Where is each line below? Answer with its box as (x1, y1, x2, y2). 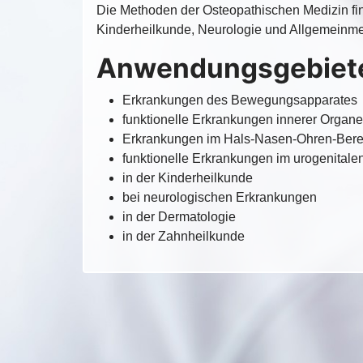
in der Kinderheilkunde (122, 171, 253, 185)
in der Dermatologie (122, 210, 236, 224)
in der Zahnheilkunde (122, 229, 245, 243)
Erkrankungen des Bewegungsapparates (122, 93, 357, 107)
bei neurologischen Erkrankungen (122, 190, 317, 204)
